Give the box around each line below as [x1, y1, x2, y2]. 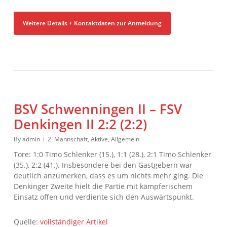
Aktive [90, 134, 108, 143]
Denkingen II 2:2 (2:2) [13, 115, 147, 133]
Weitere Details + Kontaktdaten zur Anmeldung [22, 18, 162, 27]
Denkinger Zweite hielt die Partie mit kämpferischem [13, 181, 193, 191]
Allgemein [110, 134, 139, 143]
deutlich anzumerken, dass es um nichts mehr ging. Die [13, 170, 203, 180]
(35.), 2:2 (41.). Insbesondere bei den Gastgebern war [13, 160, 193, 170]
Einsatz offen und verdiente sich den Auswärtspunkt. [13, 192, 194, 202]
